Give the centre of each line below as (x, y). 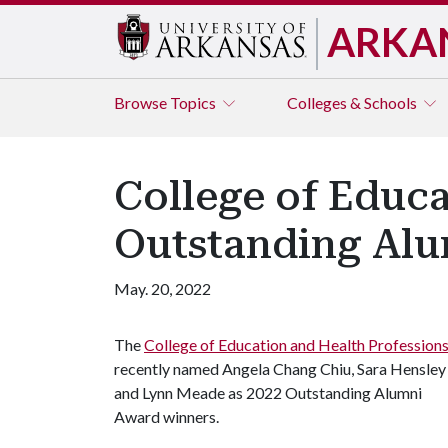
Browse (142, 102)
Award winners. (166, 416)
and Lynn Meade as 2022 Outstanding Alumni (268, 392)
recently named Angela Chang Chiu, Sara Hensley (280, 368)
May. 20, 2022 (162, 288)
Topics (194, 102)
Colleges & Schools (353, 102)
